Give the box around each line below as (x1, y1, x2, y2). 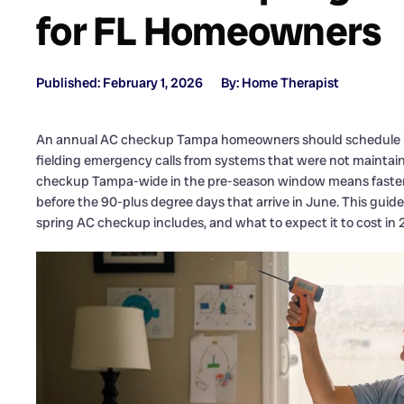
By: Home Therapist (221, 74, 339, 93)
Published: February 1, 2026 (36, 74, 203, 93)
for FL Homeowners (36, 5, 381, 58)
